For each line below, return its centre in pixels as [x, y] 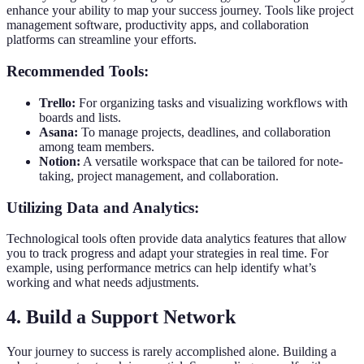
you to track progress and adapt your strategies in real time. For [167, 253]
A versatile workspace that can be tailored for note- [212, 161]
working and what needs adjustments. [103, 283]
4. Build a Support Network [121, 317]
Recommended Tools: [78, 71]
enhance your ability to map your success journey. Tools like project [180, 11]
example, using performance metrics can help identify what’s [161, 268]
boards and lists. [80, 117]
